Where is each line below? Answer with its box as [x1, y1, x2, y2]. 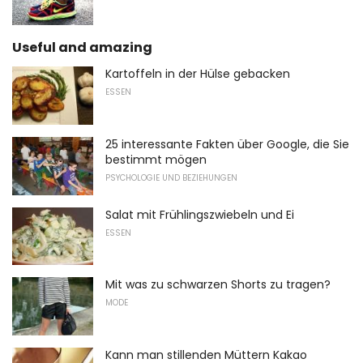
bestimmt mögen [105, 152, 207, 168]
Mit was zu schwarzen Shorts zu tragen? [105, 276, 331, 293]
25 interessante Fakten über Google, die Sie [105, 136, 349, 152]
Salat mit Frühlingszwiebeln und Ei [105, 206, 294, 223]
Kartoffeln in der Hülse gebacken [105, 66, 290, 83]
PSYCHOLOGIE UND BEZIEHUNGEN [105, 172, 237, 184]
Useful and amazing [12, 38, 152, 58]
